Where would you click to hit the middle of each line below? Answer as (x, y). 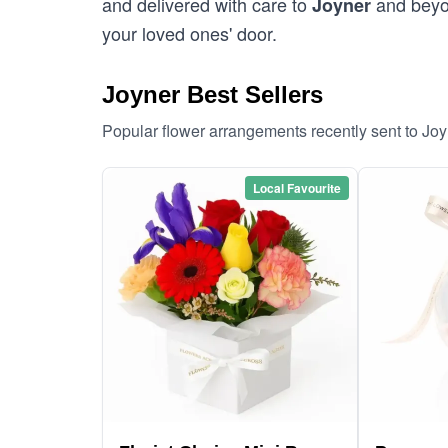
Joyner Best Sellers (212, 94)
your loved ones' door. (189, 33)
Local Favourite (297, 188)
